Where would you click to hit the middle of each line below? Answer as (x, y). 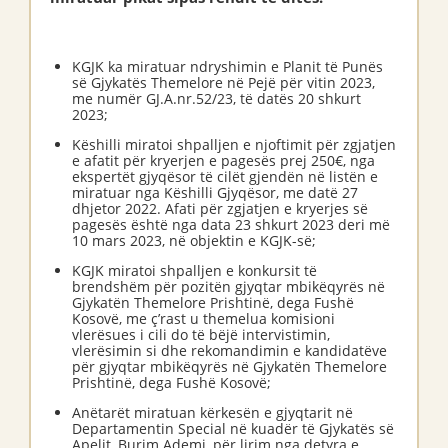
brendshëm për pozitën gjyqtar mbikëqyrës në (228, 286)
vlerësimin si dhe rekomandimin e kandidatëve (229, 350)
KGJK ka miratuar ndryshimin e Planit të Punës (227, 66)
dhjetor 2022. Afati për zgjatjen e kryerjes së (220, 208)
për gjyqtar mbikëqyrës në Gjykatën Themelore (229, 366)
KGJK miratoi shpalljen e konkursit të (194, 270)
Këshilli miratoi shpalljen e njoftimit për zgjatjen (234, 144)
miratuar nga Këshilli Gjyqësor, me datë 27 (215, 192)
